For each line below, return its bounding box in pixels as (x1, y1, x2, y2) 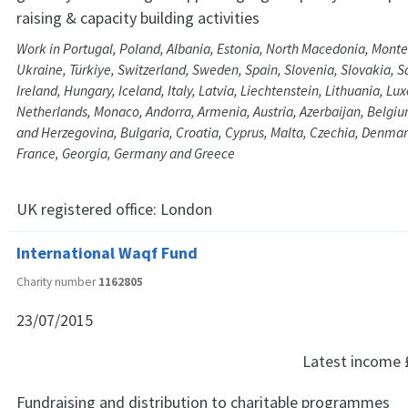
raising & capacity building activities (16, 7, 260, 29)
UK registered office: (16, 199, 160, 220)
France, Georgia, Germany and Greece (16, 145, 235, 163)
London (160, 199, 212, 220)
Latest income (302, 350, 404, 372)
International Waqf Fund (16, 241, 198, 263)
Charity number (16, 273, 98, 290)
